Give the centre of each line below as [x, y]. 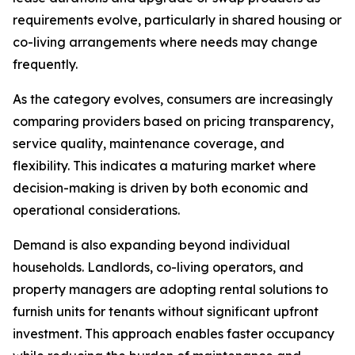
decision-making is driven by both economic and [160, 188]
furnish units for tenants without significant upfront [166, 311]
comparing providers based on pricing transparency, [173, 121]
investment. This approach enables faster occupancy [174, 334]
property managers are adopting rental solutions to [170, 289]
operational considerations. [96, 210]
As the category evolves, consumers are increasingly [173, 99]
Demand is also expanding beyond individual [151, 245]
